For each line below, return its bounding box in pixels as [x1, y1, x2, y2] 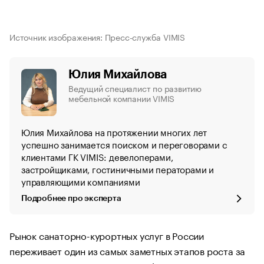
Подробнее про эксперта [21, 194, 121, 203]
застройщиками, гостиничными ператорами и [21, 161, 214, 176]
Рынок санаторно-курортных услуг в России [9, 227, 204, 242]
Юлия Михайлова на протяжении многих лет [21, 124, 207, 138]
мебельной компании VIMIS [68, 91, 175, 104]
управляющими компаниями [21, 174, 140, 188]
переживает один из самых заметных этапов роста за [9, 243, 246, 258]
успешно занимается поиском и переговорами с [21, 137, 227, 151]
